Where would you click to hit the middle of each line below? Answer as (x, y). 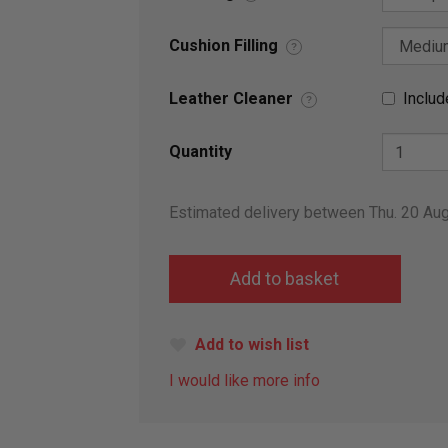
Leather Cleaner (231, 99)
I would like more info (244, 381)
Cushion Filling (223, 46)
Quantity (200, 152)
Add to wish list (252, 345)
